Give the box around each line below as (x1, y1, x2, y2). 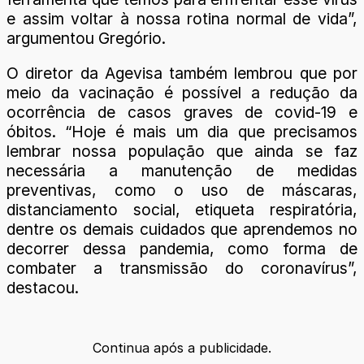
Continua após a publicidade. (93, 339, 271, 356)
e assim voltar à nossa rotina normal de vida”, (6, 9, 357, 29)
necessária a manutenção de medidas (6, 161, 357, 181)
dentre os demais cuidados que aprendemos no (6, 219, 357, 240)
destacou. (6, 278, 79, 298)
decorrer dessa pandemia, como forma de (6, 239, 357, 259)
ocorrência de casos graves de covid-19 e (6, 102, 357, 123)
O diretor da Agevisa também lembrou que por (6, 63, 357, 84)
